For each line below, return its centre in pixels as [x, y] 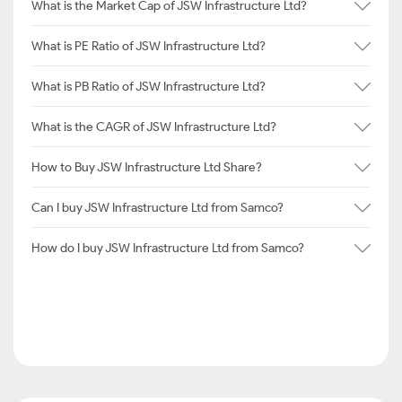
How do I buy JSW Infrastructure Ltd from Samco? [168, 248]
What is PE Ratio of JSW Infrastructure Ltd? [149, 46]
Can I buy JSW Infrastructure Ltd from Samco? [157, 207]
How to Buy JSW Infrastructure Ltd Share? [147, 167]
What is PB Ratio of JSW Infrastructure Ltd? [149, 86]
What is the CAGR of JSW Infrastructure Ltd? [154, 127]
